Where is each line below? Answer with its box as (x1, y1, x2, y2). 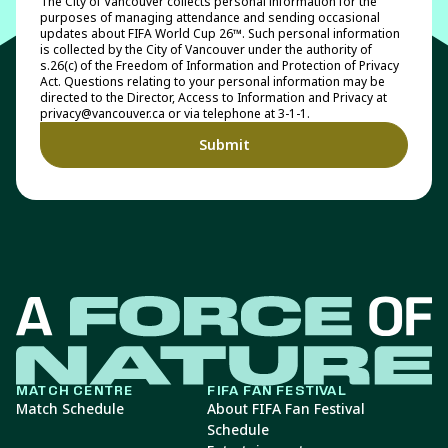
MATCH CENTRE (16, 386, 134, 398)
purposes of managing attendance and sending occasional (40, 9, 380, 27)
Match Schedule (16, 399, 124, 419)
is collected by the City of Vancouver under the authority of (40, 41, 372, 59)
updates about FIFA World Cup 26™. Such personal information (40, 25, 400, 43)
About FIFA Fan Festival (207, 399, 366, 419)
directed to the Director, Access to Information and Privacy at (40, 89, 387, 107)
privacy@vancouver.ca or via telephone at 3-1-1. (40, 105, 310, 123)
